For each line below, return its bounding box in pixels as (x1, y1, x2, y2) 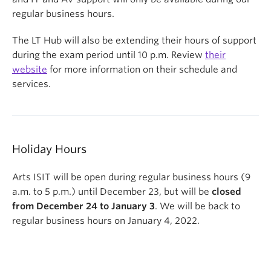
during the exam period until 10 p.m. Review (12, 50, 205, 60)
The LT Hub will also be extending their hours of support (12, 35, 256, 46)
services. (12, 79, 53, 90)
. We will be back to (155, 201, 240, 212)
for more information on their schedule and (47, 64, 237, 75)
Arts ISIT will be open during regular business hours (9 (12, 172, 250, 183)
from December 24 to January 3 (12, 201, 155, 212)
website (12, 64, 47, 75)
